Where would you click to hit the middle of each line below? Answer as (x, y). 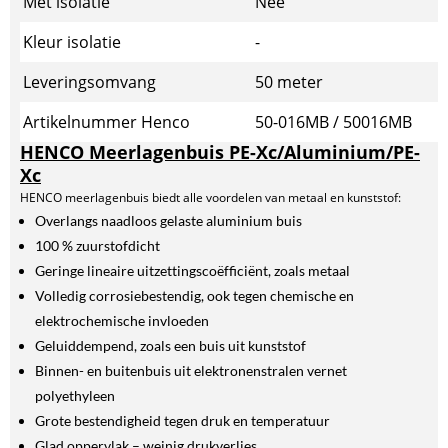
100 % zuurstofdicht (97, 245)
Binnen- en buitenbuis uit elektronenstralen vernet (191, 370)
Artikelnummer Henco (106, 122)
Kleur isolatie (72, 42)
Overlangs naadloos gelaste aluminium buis (168, 220)
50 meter (289, 82)
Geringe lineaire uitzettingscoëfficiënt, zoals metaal (192, 270)
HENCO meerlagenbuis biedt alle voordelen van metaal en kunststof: (210, 197)
